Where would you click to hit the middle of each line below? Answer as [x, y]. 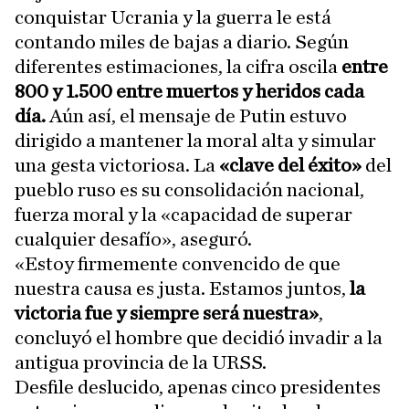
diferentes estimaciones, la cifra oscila [178, 67]
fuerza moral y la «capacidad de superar [184, 215]
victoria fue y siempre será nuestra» [167, 314]
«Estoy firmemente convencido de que [178, 264]
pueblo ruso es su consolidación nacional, [189, 190]
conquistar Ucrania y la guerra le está [173, 18]
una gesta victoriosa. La [115, 166]
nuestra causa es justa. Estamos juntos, [182, 289]
